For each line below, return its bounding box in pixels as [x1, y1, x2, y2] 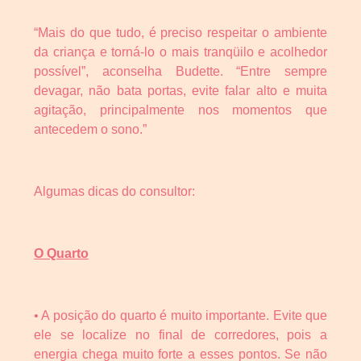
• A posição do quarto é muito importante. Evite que [34, 308, 327, 322]
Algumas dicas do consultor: [34, 185, 195, 199]
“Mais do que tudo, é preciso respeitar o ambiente [34, 26, 327, 40]
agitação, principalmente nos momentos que [34, 103, 327, 118]
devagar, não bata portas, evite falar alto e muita [34, 84, 327, 98]
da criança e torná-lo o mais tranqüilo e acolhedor [34, 45, 327, 60]
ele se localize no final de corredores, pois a [34, 327, 327, 342]
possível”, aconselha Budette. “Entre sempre [34, 64, 327, 79]
